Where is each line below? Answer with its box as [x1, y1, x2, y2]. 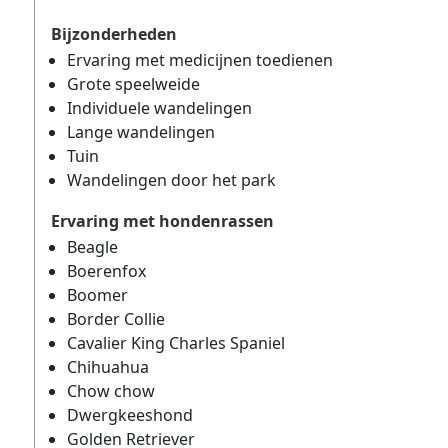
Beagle [67, 236, 118, 258]
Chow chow [67, 380, 155, 402]
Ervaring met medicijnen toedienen [67, 49, 333, 71]
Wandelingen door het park [67, 169, 276, 191]
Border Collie [67, 308, 165, 330]
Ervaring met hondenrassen [51, 210, 274, 232]
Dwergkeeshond [67, 404, 193, 426]
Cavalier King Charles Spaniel [67, 332, 285, 354]
